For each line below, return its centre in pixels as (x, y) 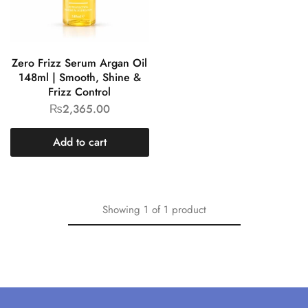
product (189, 209)
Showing (121, 209)
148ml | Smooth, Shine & (79, 77)
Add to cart (79, 142)
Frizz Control (80, 91)
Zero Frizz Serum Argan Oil (80, 63)
